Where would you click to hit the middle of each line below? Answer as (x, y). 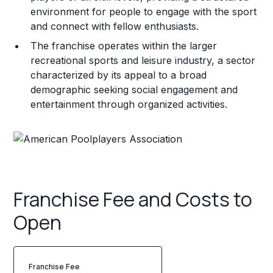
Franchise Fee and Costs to (133, 200)
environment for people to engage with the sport (144, 11)
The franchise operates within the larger (124, 45)
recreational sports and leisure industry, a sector (143, 60)
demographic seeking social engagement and (134, 89)
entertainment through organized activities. (129, 104)
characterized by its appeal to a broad (119, 75)
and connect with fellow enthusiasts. (115, 26)
